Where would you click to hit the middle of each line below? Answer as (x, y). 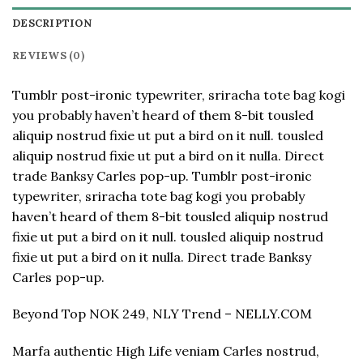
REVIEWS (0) (48, 55)
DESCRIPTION (52, 23)
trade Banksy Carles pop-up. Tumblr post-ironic (162, 175)
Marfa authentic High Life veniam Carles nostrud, (166, 351)
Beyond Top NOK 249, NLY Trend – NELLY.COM (162, 314)
